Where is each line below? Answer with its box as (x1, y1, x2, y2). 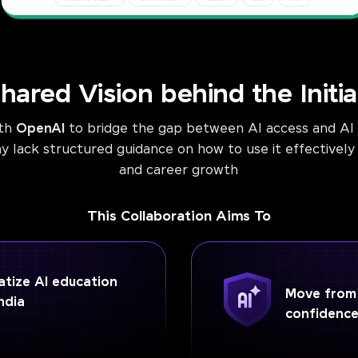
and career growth (119, 162, 239, 178)
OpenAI (16, 121, 66, 137)
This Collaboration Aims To (87, 209, 271, 225)
